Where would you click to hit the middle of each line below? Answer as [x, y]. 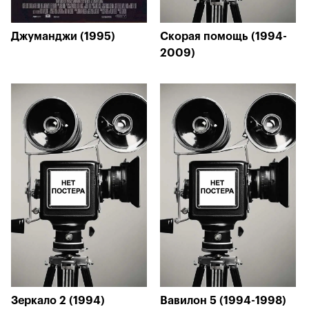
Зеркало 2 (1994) [58, 301]
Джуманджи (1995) [63, 37]
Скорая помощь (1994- [223, 37]
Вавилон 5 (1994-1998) [223, 301]
